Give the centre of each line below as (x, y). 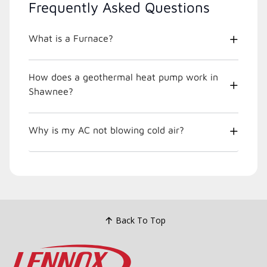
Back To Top (140, 221)
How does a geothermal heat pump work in (123, 77)
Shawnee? (51, 91)
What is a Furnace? (71, 38)
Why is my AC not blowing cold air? (106, 130)
